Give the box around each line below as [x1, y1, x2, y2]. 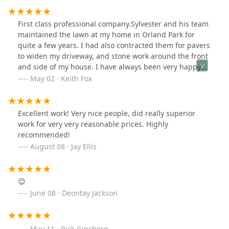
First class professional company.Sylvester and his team [18, 18, 209, 29]
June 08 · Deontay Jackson [30, 188, 118, 198]
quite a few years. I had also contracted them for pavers [18, 40, 210, 50]
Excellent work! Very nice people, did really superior [18, 108, 195, 118]
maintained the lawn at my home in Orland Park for [18, 29, 195, 39]
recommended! [18, 129, 70, 140]
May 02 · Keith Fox [30, 73, 92, 83]
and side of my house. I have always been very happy [18, 61, 201, 72]
